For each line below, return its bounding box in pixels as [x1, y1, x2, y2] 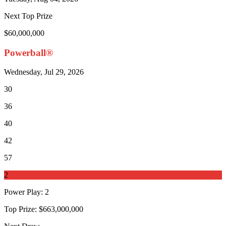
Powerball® [4, 47, 53, 58]
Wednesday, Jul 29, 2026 [4, 68, 84, 77]
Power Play [4, 188, 41, 197]
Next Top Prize [4, 11, 52, 20]
